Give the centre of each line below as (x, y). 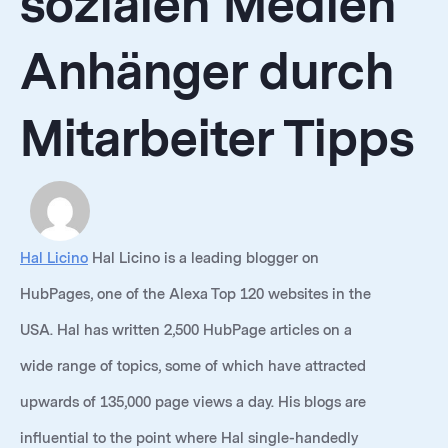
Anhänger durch (207, 72)
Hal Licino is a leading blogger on (205, 258)
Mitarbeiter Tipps (217, 139)
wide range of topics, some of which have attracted (193, 366)
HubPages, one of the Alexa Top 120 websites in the (195, 294)
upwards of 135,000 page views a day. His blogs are (193, 402)
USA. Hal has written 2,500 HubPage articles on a (186, 330)
